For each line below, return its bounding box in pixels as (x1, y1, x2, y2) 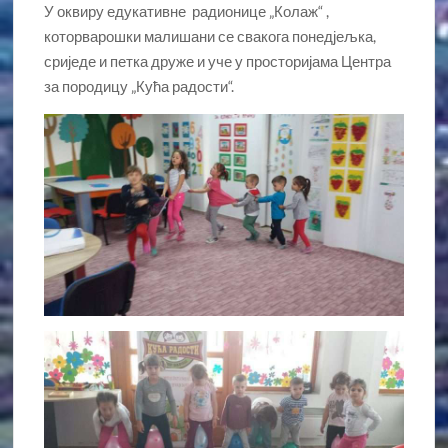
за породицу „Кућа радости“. (44, 76, 235, 95)
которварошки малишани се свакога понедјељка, (44, 26, 377, 45)
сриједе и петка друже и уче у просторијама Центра (44, 51, 392, 70)
